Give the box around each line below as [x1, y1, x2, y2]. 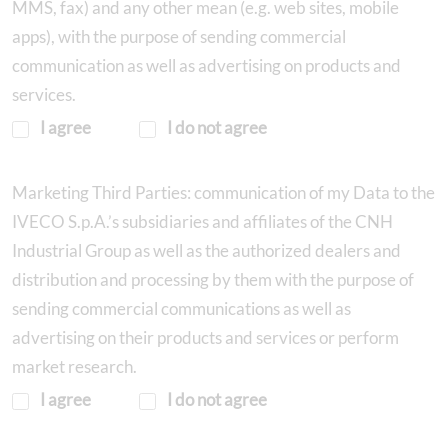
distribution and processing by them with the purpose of [12, 268, 414, 290]
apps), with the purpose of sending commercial [12, 25, 346, 47]
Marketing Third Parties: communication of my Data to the [12, 181, 435, 203]
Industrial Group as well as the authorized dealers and [12, 239, 401, 261]
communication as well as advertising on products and [12, 54, 401, 76]
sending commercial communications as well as [12, 297, 351, 319]
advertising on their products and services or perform [12, 326, 399, 348]
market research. [12, 355, 137, 377]
